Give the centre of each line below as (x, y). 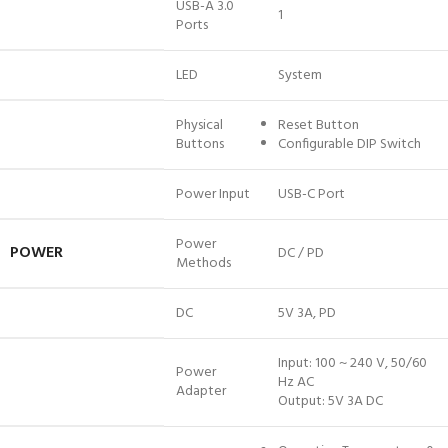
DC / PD (301, 254)
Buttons (200, 145)
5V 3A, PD (307, 314)
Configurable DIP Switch (349, 145)
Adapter (201, 392)
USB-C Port (311, 195)
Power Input (213, 195)
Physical (199, 126)
